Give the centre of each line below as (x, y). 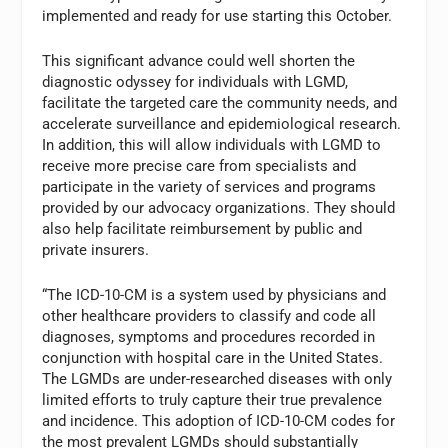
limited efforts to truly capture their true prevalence (212, 400)
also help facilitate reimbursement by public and (202, 229)
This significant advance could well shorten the (199, 61)
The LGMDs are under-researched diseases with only (217, 379)
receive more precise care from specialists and (199, 166)
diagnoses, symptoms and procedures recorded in (209, 337)
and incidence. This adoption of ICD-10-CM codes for (219, 421)
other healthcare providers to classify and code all (209, 316)
